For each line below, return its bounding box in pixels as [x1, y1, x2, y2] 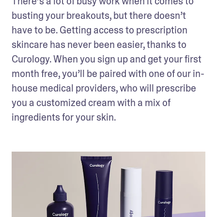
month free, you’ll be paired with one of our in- [12, 67, 204, 80]
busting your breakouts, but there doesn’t [12, 9, 186, 22]
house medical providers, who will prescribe [12, 81, 196, 94]
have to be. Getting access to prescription [12, 23, 187, 36]
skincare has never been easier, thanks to [12, 38, 186, 51]
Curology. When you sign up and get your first [12, 52, 201, 65]
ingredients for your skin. [12, 110, 118, 124]
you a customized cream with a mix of [12, 96, 170, 109]
